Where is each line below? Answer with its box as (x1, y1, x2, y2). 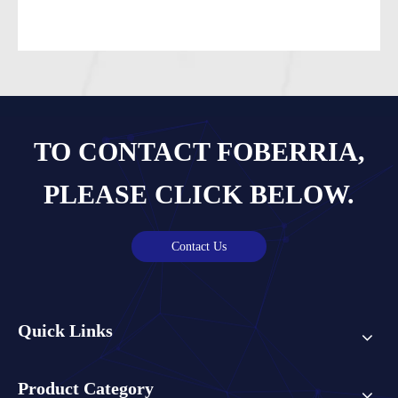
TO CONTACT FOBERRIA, (33, 137, 365, 167)
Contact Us (171, 240, 227, 254)
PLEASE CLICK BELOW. (44, 179, 354, 210)
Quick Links (18, 321, 113, 341)
